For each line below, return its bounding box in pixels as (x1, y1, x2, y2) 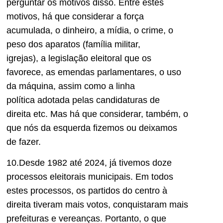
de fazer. (6, 136, 41, 147)
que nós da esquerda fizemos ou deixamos (6, 122, 177, 133)
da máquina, (6, 81, 58, 91)
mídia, (107, 25, 134, 35)
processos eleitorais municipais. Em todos (6, 172, 173, 182)
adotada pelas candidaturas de (37, 95, 160, 105)
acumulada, (6, 25, 55, 35)
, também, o (141, 109, 188, 119)
